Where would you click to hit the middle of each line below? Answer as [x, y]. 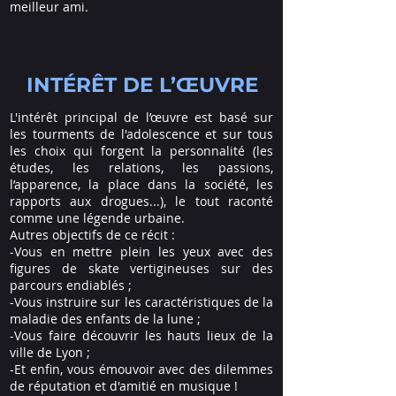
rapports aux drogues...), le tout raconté [141, 201]
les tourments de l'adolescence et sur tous [141, 134]
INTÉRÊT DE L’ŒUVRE [142, 85]
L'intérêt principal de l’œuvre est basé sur [141, 117]
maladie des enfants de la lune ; [105, 319]
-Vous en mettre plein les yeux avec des [141, 251]
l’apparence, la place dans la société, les [141, 184]
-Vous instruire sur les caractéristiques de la [141, 302]
